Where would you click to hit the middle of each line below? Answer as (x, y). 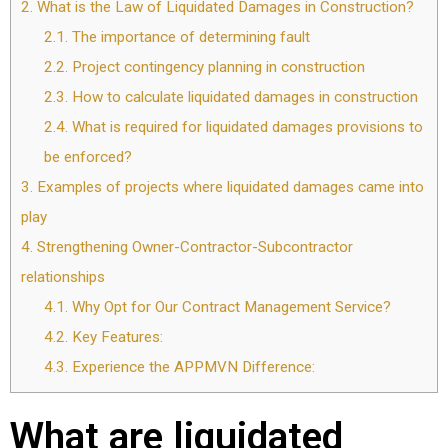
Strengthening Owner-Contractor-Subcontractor (193, 247)
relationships (63, 277)
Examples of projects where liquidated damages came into (228, 187)
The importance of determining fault (188, 37)
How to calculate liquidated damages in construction (242, 97)
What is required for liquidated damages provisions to (245, 127)
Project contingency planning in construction (216, 67)
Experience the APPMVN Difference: (191, 367)
